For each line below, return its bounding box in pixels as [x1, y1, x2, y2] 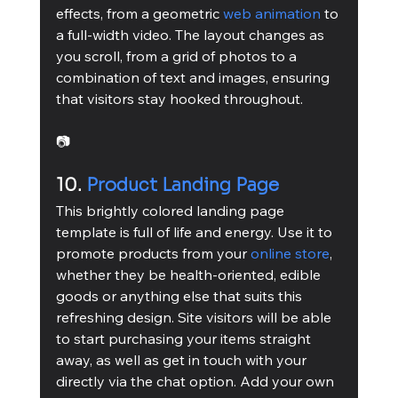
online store [250, 243, 330, 262]
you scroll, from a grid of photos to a [55, 46, 300, 65]
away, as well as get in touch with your [55, 350, 310, 369]
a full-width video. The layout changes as [55, 25, 328, 44]
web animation [222, 4, 321, 22]
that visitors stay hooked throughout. [55, 89, 303, 107]
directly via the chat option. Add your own [55, 371, 338, 390]
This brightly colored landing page [55, 201, 288, 219]
